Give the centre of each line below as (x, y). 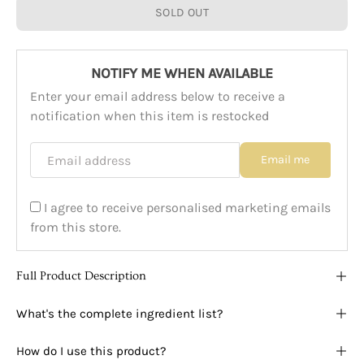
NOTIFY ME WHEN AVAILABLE (182, 74)
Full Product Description (81, 276)
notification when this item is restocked (149, 116)
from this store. (76, 227)
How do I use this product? (91, 351)
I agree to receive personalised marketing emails (187, 208)
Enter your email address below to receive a (158, 97)
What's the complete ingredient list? (120, 314)
